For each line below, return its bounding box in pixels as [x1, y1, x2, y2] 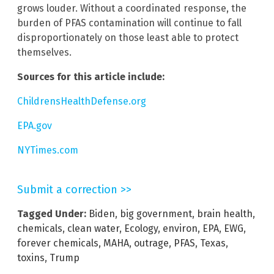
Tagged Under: [17, 207, 86, 220]
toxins [17, 251, 45, 264]
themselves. [17, 46, 72, 58]
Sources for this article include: [17, 70, 165, 83]
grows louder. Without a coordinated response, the [17, 2, 246, 14]
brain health [197, 207, 253, 220]
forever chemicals [17, 237, 98, 249]
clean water [67, 222, 119, 234]
